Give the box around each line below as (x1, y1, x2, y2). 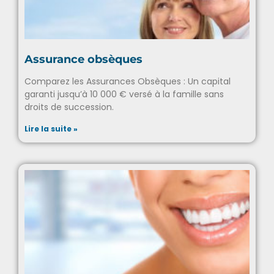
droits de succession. (24, 120, 114, 133)
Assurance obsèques (24, 72, 143, 86)
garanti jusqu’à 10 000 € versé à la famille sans (24, 108, 224, 120)
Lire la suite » (24, 143, 78, 154)
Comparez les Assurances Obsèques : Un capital (24, 95, 231, 108)
